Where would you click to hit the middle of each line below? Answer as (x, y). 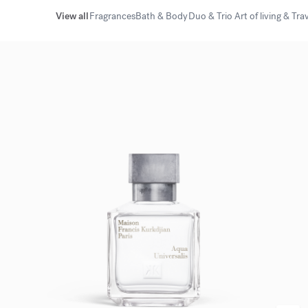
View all (72, 16)
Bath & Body (162, 16)
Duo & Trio (210, 16)
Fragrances (112, 16)
